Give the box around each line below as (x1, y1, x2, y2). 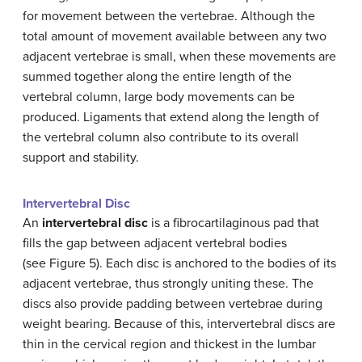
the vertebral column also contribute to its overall (23, 128, 299, 145)
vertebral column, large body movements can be (23, 88, 295, 105)
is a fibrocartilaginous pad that (148, 214, 319, 231)
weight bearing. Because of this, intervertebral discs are (23, 315, 335, 332)
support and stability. (23, 149, 139, 166)
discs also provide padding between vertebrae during (23, 295, 322, 312)
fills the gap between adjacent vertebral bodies (23, 234, 287, 251)
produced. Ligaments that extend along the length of (23, 108, 319, 125)
